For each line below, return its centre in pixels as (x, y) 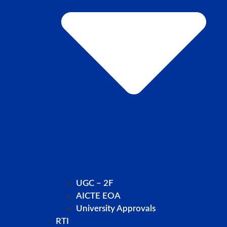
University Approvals (116, 208)
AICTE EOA (98, 196)
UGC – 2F (95, 183)
